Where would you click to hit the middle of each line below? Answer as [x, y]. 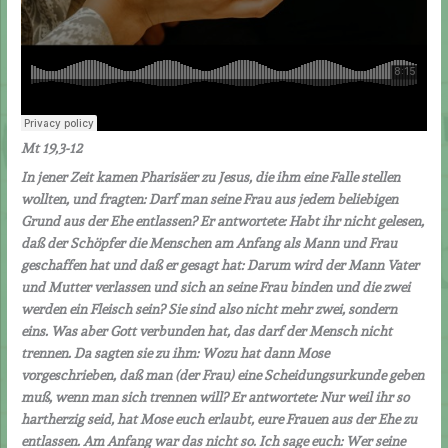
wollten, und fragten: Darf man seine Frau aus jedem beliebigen [210, 198]
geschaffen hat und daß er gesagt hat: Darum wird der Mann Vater [220, 264]
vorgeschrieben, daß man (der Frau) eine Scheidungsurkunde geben [223, 374]
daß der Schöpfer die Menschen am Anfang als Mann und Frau [209, 242]
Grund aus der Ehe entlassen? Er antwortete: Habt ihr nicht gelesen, [223, 220]
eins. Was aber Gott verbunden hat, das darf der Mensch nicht [207, 330]
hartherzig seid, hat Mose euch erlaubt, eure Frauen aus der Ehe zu [219, 418]
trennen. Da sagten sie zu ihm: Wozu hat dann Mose [175, 352]
